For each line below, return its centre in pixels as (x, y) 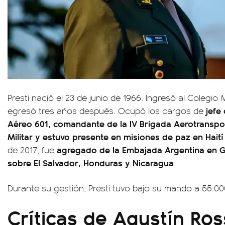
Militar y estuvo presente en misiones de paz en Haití (116, 136)
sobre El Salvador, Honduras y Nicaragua (91, 162)
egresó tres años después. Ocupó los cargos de (107, 110)
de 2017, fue (32, 149)
